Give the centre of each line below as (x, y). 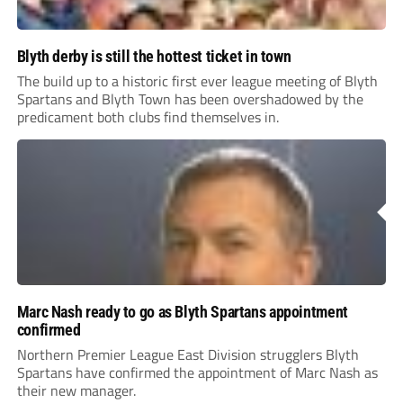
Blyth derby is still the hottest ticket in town (154, 57)
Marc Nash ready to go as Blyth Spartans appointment (182, 312)
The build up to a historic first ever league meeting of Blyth (197, 81)
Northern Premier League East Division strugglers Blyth (188, 355)
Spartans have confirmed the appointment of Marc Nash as (197, 373)
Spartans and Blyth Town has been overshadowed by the (190, 99)
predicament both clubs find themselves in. (148, 117)
